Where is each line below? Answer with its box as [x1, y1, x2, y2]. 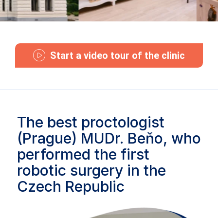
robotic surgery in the [17, 161, 166, 179]
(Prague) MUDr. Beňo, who [17, 129, 201, 147]
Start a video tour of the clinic [50, 49, 185, 61]
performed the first [17, 145, 149, 163]
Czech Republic [17, 177, 125, 195]
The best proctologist [17, 113, 164, 131]
